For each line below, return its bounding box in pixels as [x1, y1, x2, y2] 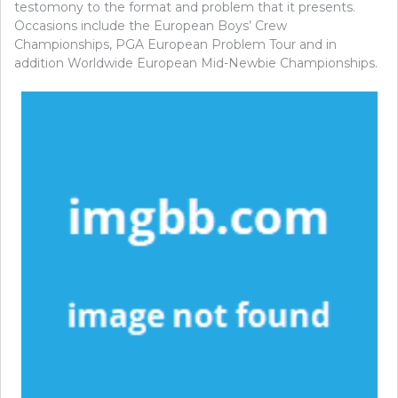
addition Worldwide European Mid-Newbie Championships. [14, 54, 378, 71]
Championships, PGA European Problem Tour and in [14, 36, 337, 52]
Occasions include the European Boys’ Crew [14, 17, 287, 34]
